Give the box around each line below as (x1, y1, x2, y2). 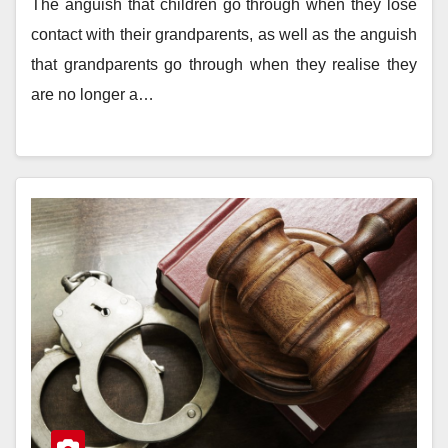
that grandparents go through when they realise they (31, 56, 417, 74)
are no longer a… (31, 86, 154, 104)
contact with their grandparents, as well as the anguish (31, 26, 417, 44)
